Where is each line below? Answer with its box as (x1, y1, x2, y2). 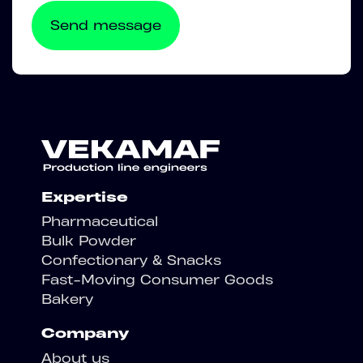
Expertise (41, 188, 128, 205)
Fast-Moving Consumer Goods (41, 271, 273, 288)
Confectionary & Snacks (41, 252, 221, 268)
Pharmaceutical (41, 213, 158, 229)
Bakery (41, 291, 93, 307)
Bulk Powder (41, 233, 136, 249)
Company (41, 325, 129, 341)
